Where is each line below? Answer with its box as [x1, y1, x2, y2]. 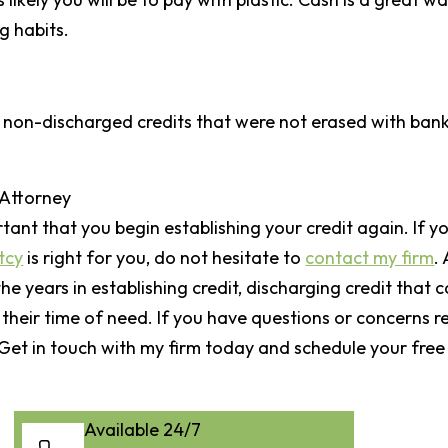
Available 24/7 [84, 418, 201, 441]
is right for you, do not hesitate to [23, 246, 306, 269]
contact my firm [305, 246, 435, 269]
